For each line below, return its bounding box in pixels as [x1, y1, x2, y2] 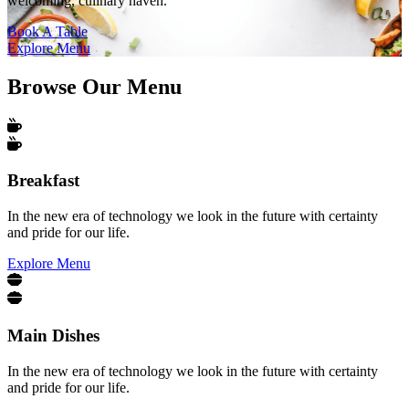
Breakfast [7, 171, 79, 191]
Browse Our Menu [7, 74, 182, 99]
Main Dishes [7, 325, 100, 345]
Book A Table [7, 23, 88, 39]
